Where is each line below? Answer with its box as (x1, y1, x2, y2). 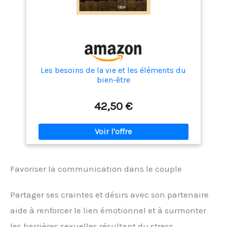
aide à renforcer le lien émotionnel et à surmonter (10, 205, 206, 215)
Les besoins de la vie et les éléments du (41, 65, 186, 75)
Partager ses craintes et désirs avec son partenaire (10, 189, 209, 200)
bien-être (96, 74, 130, 85)
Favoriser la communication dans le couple (10, 163, 182, 174)
